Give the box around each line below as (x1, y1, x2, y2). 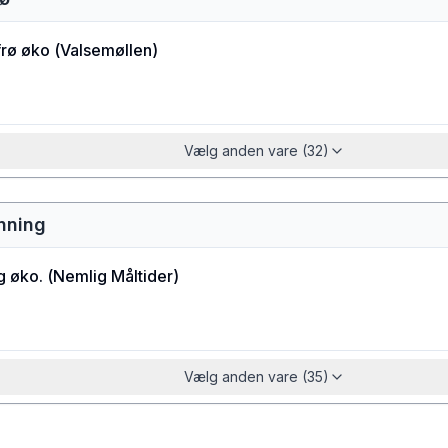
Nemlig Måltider (53, 266, 173, 286)
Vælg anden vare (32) (183, 142, 329, 159)
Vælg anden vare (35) (183, 368, 329, 385)
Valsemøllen (60, 40, 152, 60)
